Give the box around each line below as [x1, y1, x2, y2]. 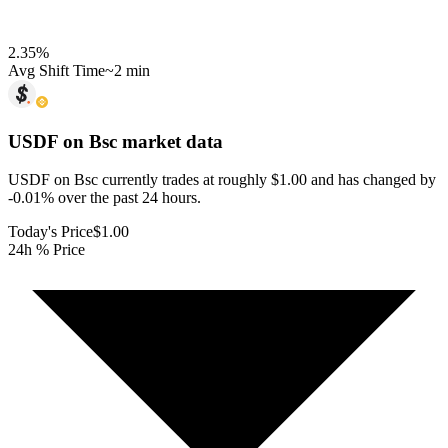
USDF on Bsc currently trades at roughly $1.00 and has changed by [8, 171, 436, 189]
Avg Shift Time [8, 61, 105, 79]
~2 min [105, 61, 150, 79]
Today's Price [8, 223, 93, 241]
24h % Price [8, 241, 85, 259]
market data [117, 130, 223, 152]
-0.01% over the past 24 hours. [8, 189, 201, 207]
